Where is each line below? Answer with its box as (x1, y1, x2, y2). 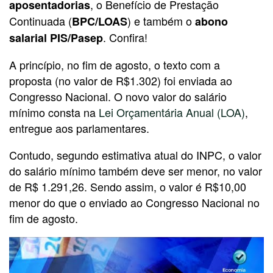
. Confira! (103, 29, 147, 45)
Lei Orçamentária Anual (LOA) (99, 104, 245, 120)
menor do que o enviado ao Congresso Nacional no (9, 194, 260, 210)
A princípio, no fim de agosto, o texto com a (9, 56, 220, 73)
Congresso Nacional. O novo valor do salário (9, 88, 227, 104)
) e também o (127, 12, 195, 29)
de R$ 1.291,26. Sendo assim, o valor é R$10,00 (9, 178, 246, 194)
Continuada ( (9, 12, 72, 29)
